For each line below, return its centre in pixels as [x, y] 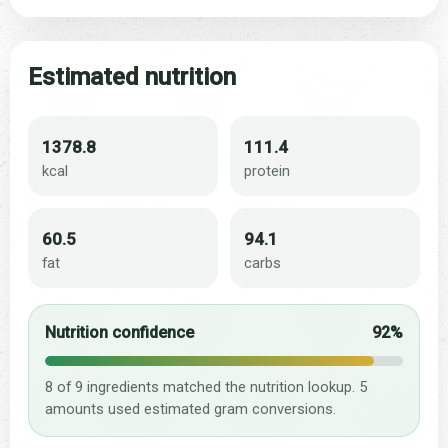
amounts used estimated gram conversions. [190, 409]
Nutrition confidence [119, 333]
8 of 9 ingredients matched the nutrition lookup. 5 [206, 387]
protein [267, 171]
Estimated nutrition [132, 77]
